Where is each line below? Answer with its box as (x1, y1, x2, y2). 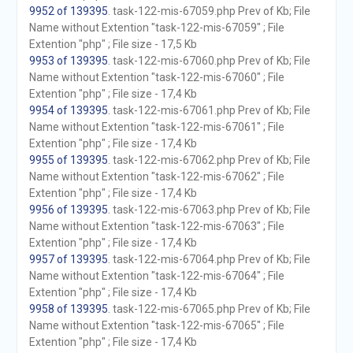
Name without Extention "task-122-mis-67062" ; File (28, 170, 284, 183)
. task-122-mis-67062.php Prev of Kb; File (107, 154, 310, 166)
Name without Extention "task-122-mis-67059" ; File (28, 21, 284, 34)
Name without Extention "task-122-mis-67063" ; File (28, 220, 284, 232)
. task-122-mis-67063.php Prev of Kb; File (107, 203, 310, 216)
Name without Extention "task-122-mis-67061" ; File (28, 121, 284, 133)
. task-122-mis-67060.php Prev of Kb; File (107, 54, 310, 67)
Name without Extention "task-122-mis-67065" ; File (28, 319, 284, 332)
